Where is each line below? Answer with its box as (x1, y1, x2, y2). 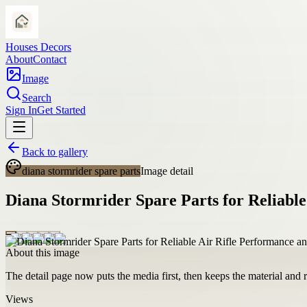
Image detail (140, 165, 193, 177)
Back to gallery (22, 146, 88, 158)
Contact (33, 53, 66, 65)
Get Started (37, 104, 86, 116)
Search (22, 92, 51, 103)
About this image (5, 246, 79, 258)
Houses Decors (5, 41, 71, 53)
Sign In (5, 104, 37, 116)
